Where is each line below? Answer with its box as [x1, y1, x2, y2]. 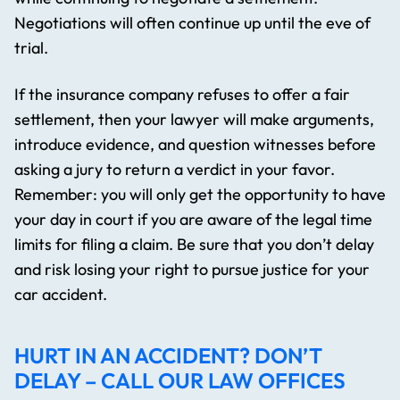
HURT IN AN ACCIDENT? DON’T [14, 342, 322, 370]
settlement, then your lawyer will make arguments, [14, 109, 374, 130]
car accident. [14, 284, 107, 305]
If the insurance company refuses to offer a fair [14, 84, 350, 105]
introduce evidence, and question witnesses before [14, 134, 376, 155]
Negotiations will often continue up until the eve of [14, 12, 371, 34]
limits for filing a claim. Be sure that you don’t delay [14, 234, 374, 255]
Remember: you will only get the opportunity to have [14, 184, 386, 205]
